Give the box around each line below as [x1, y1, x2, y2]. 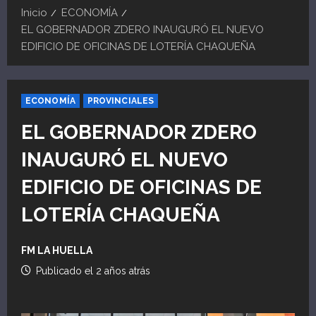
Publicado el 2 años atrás [33, 265, 150, 276]
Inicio [21, 6, 47, 19]
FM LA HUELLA [21, 244, 92, 256]
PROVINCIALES [87, 95, 154, 106]
